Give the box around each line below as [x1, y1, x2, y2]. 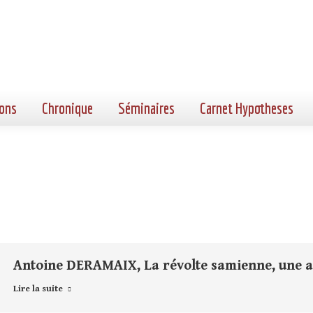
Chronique [42, 99, 93, 117]
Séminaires [118, 99, 175, 117]
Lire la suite [13, 284, 63, 294]
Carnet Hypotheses [200, 99, 293, 117]
